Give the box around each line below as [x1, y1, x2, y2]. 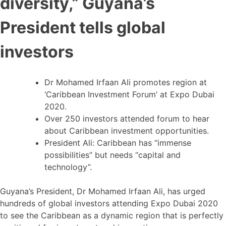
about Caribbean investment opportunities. [44, 126, 209, 136]
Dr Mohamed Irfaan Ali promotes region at [44, 77, 207, 88]
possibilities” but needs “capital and [44, 150, 181, 160]
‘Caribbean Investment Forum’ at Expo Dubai [44, 89, 214, 100]
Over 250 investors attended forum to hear [44, 114, 209, 124]
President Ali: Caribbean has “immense [44, 138, 191, 148]
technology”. [44, 162, 92, 173]
